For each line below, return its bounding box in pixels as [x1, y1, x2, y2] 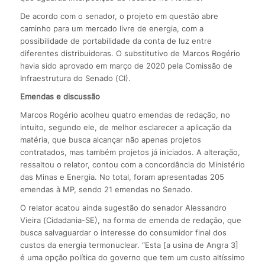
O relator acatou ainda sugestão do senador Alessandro [20, 203, 227, 213]
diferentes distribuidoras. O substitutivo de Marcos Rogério [20, 49, 240, 59]
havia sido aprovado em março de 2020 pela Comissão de [20, 61, 232, 71]
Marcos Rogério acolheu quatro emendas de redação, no [20, 110, 230, 120]
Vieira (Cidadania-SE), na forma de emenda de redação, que [20, 215, 241, 225]
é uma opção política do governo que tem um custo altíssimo [20, 253, 245, 263]
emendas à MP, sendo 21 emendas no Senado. [20, 185, 193, 195]
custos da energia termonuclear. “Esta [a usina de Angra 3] [20, 240, 238, 250]
